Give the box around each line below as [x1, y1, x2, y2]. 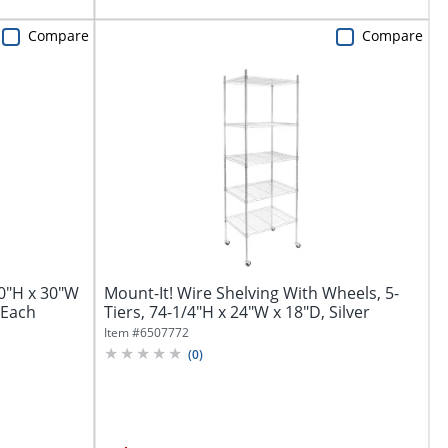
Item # [103, 324, 140, 342]
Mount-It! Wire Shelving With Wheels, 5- [103, 282, 399, 305]
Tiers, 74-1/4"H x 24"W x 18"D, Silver [103, 301, 370, 324]
